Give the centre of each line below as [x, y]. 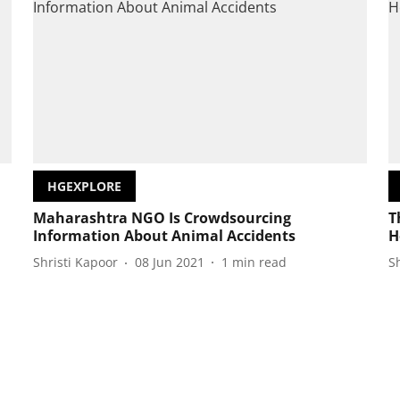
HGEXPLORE [84, 186]
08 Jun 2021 [169, 262]
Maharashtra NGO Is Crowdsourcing [162, 217]
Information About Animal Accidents [164, 235]
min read [259, 262]
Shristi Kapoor [75, 262]
